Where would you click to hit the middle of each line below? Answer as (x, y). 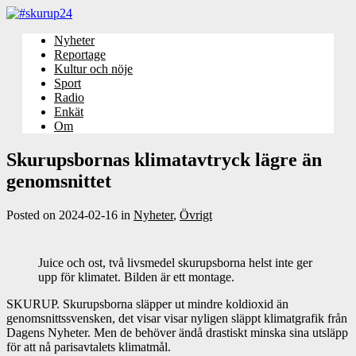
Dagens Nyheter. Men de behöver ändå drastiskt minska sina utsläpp (177, 332)
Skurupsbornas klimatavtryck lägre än (164, 159)
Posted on (33, 215)
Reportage (80, 54)
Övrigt (196, 215)
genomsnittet (59, 181)
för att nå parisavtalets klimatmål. (89, 346)
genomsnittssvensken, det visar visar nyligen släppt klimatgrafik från (177, 318)
